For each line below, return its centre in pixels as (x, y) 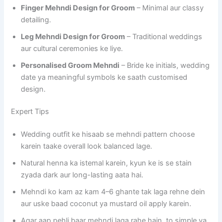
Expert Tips (30, 112)
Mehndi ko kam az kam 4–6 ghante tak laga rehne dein (113, 192)
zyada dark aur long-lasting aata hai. (82, 175)
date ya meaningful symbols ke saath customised (104, 77)
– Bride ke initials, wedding (165, 65)
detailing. (36, 20)
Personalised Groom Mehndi (70, 65)
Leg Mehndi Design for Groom (73, 36)
